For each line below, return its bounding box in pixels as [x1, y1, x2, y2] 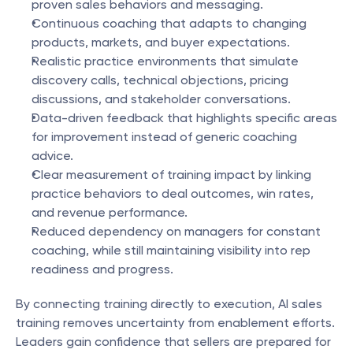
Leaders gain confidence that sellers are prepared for [16, 334, 331, 349]
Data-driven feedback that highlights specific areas [32, 110, 337, 125]
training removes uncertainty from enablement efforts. [16, 315, 335, 330]
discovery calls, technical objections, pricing [32, 72, 288, 87]
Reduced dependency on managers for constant [32, 224, 321, 239]
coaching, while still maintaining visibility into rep [32, 243, 310, 258]
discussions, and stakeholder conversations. [32, 91, 291, 106]
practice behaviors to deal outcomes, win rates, [32, 186, 314, 201]
